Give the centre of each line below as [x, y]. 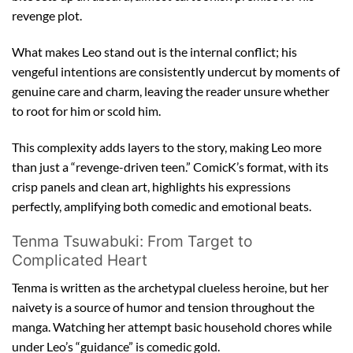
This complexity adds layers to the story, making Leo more [167, 147]
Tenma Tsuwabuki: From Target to [132, 242]
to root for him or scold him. [86, 110]
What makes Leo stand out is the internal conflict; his [154, 51]
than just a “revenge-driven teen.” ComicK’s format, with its [170, 166]
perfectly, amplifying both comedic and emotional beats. [162, 206]
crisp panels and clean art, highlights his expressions [151, 186]
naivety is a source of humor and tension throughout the [163, 307]
